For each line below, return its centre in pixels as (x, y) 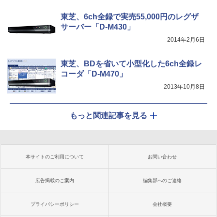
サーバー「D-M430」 (98, 27)
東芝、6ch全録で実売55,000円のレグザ (130, 16)
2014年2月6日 (186, 39)
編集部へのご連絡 (162, 180)
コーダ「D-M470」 (94, 74)
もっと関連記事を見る (108, 115)
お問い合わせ (162, 156)
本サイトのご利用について (55, 156)
